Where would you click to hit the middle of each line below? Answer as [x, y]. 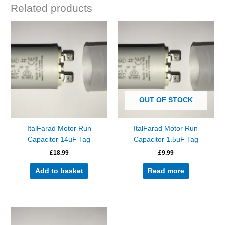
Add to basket [59, 171]
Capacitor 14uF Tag [59, 140]
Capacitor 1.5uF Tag [166, 140]
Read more [166, 171]
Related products [52, 8]
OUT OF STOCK [166, 100]
